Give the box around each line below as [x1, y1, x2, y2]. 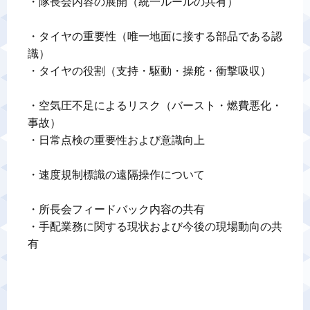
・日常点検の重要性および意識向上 [28, 134, 205, 147]
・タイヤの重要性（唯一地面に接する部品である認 [28, 30, 282, 43]
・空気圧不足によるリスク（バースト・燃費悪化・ [28, 99, 282, 112]
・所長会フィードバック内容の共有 [28, 203, 205, 216]
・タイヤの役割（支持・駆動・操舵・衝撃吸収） [28, 64, 271, 77]
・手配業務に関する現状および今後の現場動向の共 [28, 220, 282, 233]
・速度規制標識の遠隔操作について [28, 168, 205, 181]
